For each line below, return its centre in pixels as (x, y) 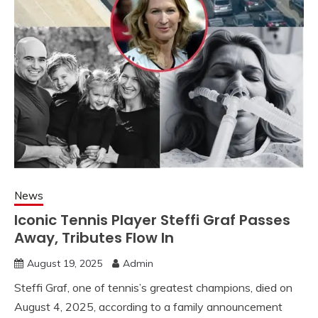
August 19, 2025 (65, 263)
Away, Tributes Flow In (94, 238)
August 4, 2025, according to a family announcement (148, 307)
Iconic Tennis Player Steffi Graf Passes (152, 220)
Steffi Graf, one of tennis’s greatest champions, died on (153, 287)
